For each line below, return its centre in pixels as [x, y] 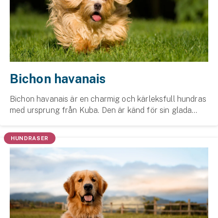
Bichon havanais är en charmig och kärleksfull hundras [108, 99]
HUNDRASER [30, 138]
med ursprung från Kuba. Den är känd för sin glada [101, 110]
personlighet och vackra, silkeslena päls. [82, 121]
